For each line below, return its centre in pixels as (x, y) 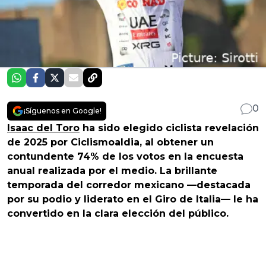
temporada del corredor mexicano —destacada (129, 185)
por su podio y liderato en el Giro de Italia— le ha (133, 199)
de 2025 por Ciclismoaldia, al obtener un (110, 142)
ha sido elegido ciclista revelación (169, 128)
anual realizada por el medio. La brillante (112, 170)
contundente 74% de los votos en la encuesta (125, 156)
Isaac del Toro (43, 128)
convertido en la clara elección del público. (118, 213)
